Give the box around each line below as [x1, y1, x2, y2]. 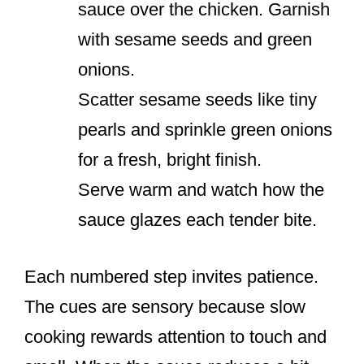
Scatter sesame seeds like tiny [78, 89, 317, 110]
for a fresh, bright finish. [78, 149, 262, 171]
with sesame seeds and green [78, 29, 312, 50]
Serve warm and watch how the [78, 180, 324, 201]
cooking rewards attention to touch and [24, 327, 327, 348]
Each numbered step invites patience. [24, 266, 318, 288]
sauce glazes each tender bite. [78, 210, 317, 231]
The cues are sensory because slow [24, 297, 305, 318]
